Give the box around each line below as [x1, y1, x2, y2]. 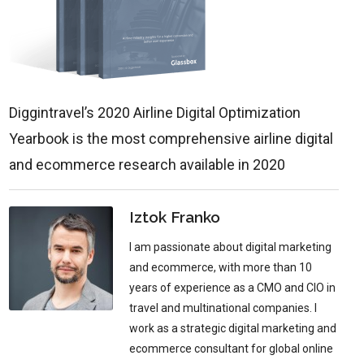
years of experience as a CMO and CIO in [129, 281, 336, 294]
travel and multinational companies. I [129, 301, 318, 314]
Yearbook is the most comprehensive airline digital [9, 130, 334, 147]
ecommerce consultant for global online [129, 342, 334, 355]
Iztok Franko [129, 208, 221, 226]
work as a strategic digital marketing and [129, 322, 337, 335]
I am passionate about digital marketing [129, 240, 332, 253]
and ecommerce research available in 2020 [9, 156, 286, 173]
